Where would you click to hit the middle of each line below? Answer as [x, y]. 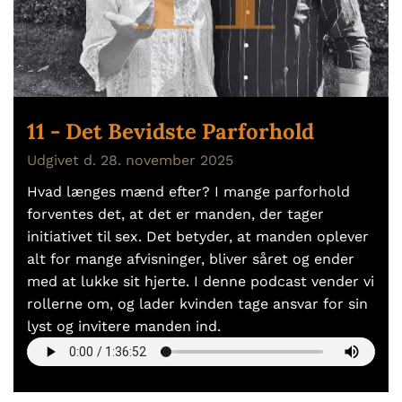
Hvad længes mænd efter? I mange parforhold [188, 191]
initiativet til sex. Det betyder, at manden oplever [198, 236]
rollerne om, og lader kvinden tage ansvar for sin [197, 303]
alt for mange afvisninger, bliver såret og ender [191, 258]
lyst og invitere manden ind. [124, 326]
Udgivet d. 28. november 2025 [130, 160]
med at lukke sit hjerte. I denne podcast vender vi [201, 281]
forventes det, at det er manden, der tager [175, 214]
